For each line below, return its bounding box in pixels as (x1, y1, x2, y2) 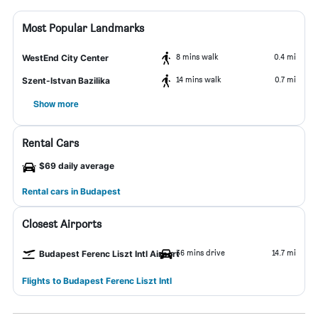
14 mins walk (176, 74, 221, 84)
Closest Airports (22, 217, 102, 231)
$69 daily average (39, 160, 114, 171)
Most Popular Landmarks (22, 21, 144, 35)
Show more (33, 97, 79, 110)
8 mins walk (176, 51, 219, 62)
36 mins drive (176, 247, 225, 258)
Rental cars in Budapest (22, 186, 121, 197)
